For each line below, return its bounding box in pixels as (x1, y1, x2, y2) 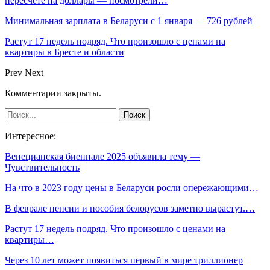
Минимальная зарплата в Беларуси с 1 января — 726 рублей (5, 15, 253, 26)
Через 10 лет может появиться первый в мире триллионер (5, 254, 243, 265)
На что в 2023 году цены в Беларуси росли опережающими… (5, 182, 259, 193)
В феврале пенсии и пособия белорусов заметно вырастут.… (5, 202, 255, 213)
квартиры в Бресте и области (5, 46, 124, 57)
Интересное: (5, 130, 56, 141)
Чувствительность (5, 162, 80, 172)
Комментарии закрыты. (5, 87, 101, 98)
